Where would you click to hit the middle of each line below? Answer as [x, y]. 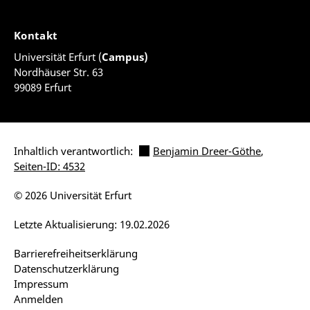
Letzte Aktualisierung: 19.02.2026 [92, 224]
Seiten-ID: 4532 [49, 166]
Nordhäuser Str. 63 [58, 72]
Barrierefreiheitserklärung [76, 253]
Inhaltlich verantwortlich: [75, 151]
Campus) [125, 57]
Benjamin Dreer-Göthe [207, 151]
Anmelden [38, 299]
